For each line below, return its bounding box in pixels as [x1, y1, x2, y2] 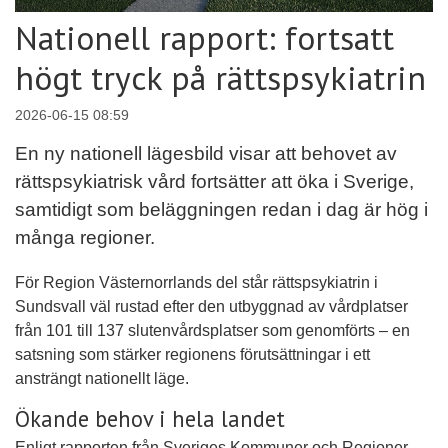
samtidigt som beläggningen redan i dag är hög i [15, 199, 428, 221]
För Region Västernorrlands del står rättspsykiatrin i [15, 274, 378, 292]
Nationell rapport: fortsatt [15, 16, 394, 60]
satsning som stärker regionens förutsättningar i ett [15, 346, 370, 364]
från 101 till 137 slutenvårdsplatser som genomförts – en [15, 322, 410, 340]
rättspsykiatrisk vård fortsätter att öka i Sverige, [15, 171, 414, 193]
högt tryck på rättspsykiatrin [15, 56, 426, 100]
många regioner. [15, 227, 155, 249]
